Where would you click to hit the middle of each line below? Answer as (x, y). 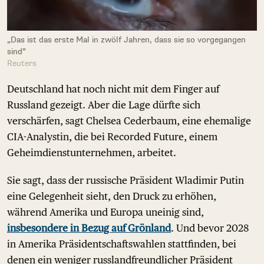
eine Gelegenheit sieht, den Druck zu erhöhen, (112, 197)
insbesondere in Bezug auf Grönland (89, 228)
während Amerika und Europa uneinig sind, (105, 212)
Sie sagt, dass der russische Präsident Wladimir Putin (126, 181)
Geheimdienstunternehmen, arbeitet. (92, 153)
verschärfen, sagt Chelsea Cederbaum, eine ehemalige (129, 121)
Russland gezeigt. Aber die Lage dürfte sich (104, 105)
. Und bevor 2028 (210, 228)
